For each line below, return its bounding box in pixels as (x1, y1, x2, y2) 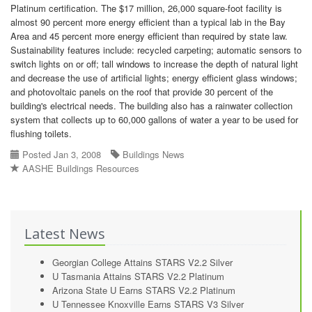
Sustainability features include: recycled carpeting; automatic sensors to (10, 43, 302, 56)
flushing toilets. (10, 127, 72, 140)
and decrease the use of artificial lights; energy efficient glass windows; (10, 71, 297, 84)
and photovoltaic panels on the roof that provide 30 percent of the (10, 85, 273, 98)
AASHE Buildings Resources (22, 162, 139, 175)
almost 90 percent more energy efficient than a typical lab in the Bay (10, 15, 286, 29)
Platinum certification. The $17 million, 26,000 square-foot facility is (10, 1, 282, 15)
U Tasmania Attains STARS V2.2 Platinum (52, 270, 224, 283)
